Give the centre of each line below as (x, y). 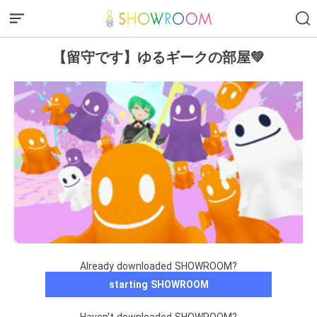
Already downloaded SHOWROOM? (158, 266)
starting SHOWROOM (158, 285)
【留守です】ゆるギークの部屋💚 (158, 57)
